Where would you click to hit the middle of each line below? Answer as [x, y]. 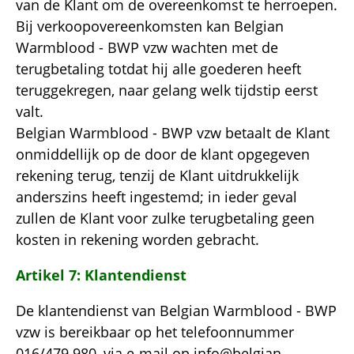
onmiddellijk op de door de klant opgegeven [163, 154]
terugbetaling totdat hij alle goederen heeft [158, 68]
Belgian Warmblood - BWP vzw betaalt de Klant [173, 132]
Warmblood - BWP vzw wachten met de [147, 47]
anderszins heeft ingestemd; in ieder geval [156, 196]
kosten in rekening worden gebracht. [137, 239]
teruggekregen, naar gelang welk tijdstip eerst [167, 90]
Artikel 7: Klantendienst [101, 275]
